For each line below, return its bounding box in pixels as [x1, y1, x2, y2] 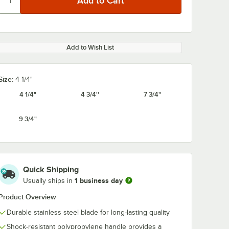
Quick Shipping [23, 165, 79, 174]
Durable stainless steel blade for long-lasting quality [7, 209, 170, 216]
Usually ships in [23, 176, 75, 185]
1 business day [75, 176, 123, 185]
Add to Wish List [66, 43, 114, 51]
